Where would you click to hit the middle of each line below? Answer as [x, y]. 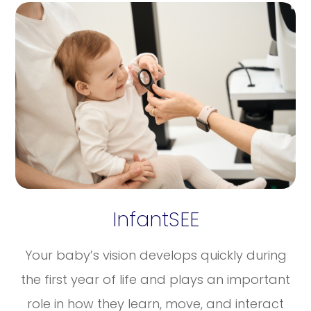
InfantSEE [155, 219]
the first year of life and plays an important [155, 279]
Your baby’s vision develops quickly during [155, 255]
